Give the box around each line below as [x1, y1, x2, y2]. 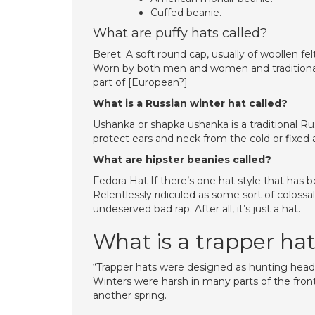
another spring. [93, 289, 167, 302]
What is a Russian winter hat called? [93, 97, 288, 110]
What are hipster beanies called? [93, 153, 271, 166]
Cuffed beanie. [150, 6, 221, 19]
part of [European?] [93, 76, 188, 89]
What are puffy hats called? [93, 25, 267, 41]
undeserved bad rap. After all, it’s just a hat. [93, 202, 300, 215]
